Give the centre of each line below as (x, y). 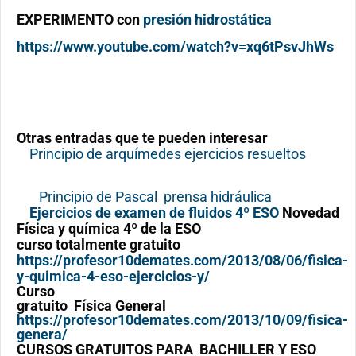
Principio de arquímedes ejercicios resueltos (168, 153)
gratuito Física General (91, 305)
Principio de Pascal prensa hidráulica (155, 196)
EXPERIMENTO (65, 19)
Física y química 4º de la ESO (109, 228)
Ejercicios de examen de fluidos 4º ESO (154, 212)
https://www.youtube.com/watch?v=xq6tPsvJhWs (175, 47)
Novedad (309, 212)
